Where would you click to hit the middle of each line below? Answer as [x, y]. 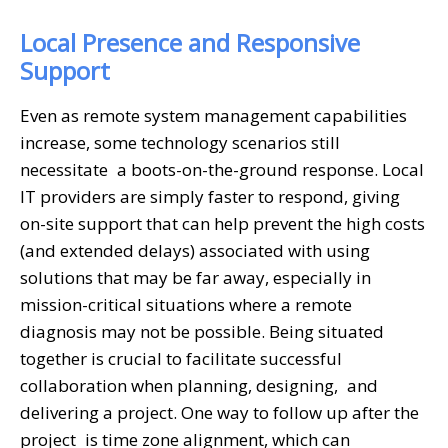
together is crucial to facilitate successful [181, 358]
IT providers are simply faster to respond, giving [210, 196]
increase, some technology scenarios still [180, 142]
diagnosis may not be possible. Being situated [202, 331]
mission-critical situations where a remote [186, 304]
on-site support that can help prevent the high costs [222, 223]
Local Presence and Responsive [190, 42]
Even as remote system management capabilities [213, 115]
